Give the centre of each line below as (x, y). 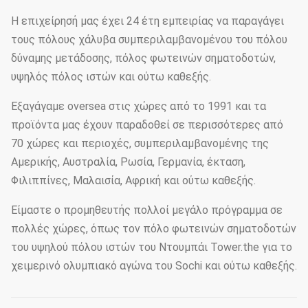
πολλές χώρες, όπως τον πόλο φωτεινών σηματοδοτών (154, 229)
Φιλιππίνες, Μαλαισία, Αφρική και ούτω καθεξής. (133, 180)
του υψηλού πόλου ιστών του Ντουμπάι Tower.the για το (152, 247)
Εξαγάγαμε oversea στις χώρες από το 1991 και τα (139, 106)
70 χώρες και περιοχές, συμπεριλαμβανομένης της (140, 143)
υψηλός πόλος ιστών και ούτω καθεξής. (111, 77)
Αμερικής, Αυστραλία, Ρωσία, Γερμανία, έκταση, (128, 162)
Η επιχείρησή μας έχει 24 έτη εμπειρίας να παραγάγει (147, 21)
